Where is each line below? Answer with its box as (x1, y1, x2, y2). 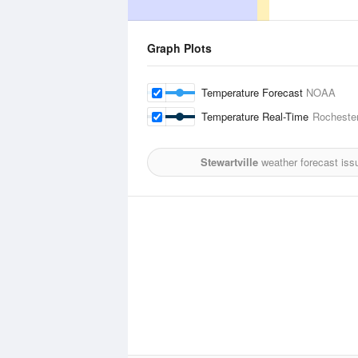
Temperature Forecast (201, 85, 306, 100)
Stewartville (200, 154, 258, 169)
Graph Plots (147, 40, 212, 56)
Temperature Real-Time (201, 109, 312, 124)
